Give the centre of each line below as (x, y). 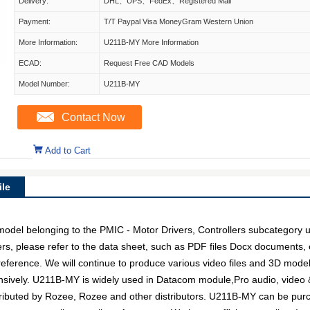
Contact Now (93, 117)
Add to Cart (68, 151)
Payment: (35, 21)
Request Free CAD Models (149, 63)
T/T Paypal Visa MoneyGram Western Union (179, 21)
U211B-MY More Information (151, 42)
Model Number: (44, 84)
